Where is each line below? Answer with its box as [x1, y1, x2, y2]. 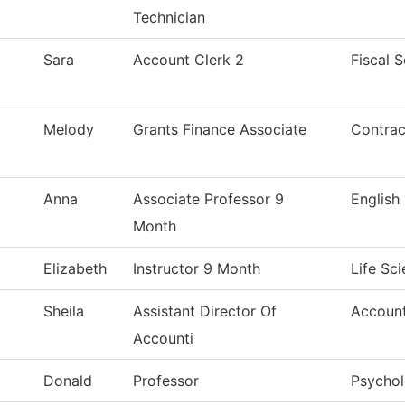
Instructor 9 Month [133, 259, 260, 278]
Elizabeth [43, 259, 107, 278]
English [351, 190, 400, 209]
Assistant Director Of [133, 302, 277, 321]
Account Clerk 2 [133, 51, 244, 70]
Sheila [43, 302, 84, 321]
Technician [133, 8, 205, 27]
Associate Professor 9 [133, 190, 284, 209]
